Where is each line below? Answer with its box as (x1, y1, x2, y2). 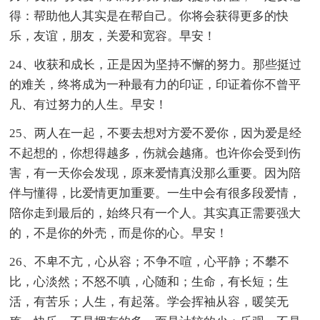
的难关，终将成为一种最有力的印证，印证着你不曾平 (9, 77, 301, 91)
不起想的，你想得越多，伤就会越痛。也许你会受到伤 (9, 146, 301, 160)
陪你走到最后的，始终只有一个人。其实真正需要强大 (9, 206, 301, 220)
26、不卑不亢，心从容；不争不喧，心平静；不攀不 (9, 254, 290, 269)
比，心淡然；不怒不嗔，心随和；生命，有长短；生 (9, 274, 289, 289)
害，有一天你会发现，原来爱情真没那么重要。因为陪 (9, 166, 301, 180)
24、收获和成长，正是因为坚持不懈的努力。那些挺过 (9, 57, 302, 71)
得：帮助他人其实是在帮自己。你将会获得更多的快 (9, 9, 289, 23)
